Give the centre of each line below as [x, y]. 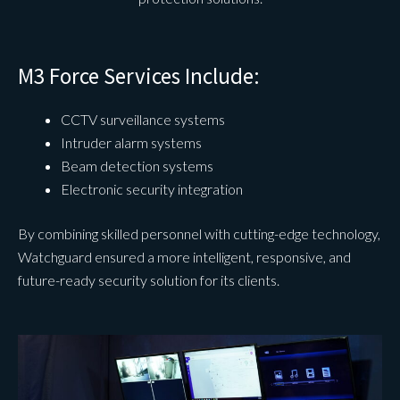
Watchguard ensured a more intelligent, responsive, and [184, 256]
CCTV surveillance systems [143, 119]
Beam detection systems [137, 165]
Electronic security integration [152, 188]
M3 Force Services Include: [139, 75]
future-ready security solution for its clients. [149, 279]
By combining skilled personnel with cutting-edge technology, [199, 233]
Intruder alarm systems [131, 142]
